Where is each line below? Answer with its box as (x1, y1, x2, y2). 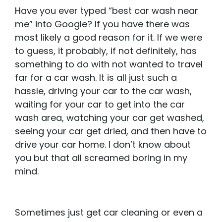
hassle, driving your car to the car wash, (15, 85, 192, 98)
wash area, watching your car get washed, (15, 111, 204, 124)
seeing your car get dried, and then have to (15, 125, 207, 138)
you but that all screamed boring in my (15, 152, 187, 165)
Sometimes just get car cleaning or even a (15, 206, 203, 219)
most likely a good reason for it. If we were (15, 31, 202, 44)
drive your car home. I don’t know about (15, 138, 191, 151)
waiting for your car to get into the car (15, 98, 185, 111)
